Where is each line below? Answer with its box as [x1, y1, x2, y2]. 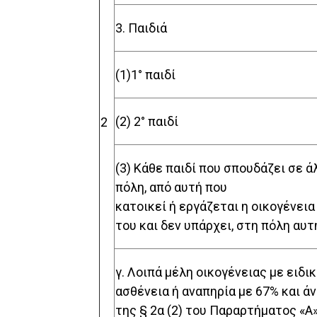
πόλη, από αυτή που [115, 180, 227, 195]
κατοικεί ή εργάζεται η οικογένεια [115, 199, 315, 214]
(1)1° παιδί [115, 67, 175, 83]
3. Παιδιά [115, 21, 167, 36]
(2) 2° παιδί [115, 114, 178, 129]
